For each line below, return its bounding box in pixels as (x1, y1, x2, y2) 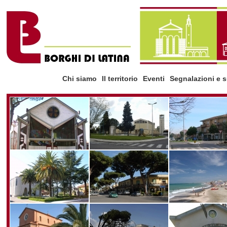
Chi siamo (62, 74, 97, 83)
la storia (6, 94, 28, 101)
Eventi (143, 74, 165, 83)
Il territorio (102, 74, 138, 83)
